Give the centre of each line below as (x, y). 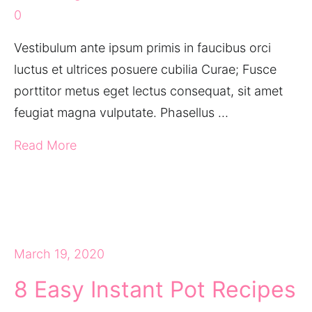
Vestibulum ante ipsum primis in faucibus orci (142, 48)
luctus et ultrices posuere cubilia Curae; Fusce (145, 69)
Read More (45, 145)
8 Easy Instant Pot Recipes (155, 289)
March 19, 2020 (59, 254)
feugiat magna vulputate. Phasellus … (121, 112)
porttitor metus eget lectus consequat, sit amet (148, 91)
